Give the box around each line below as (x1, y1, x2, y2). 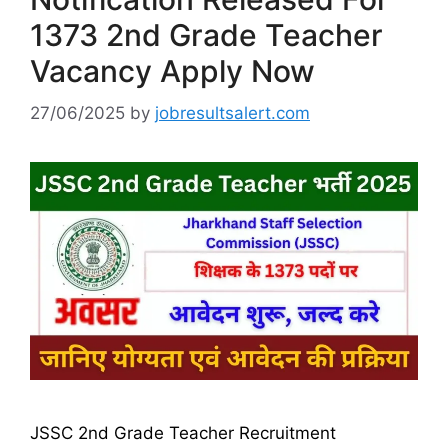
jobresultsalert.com (155, 102, 310, 123)
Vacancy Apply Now (30, 53, 315, 89)
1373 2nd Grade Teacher (30, 17, 383, 53)
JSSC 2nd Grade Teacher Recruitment (30, 422, 336, 443)
